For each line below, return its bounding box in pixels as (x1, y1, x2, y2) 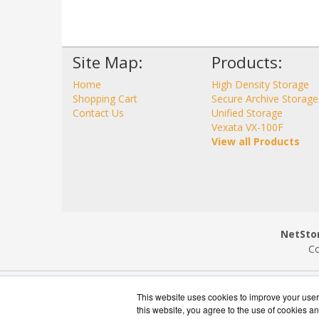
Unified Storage (211, 106, 283, 120)
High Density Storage (211, 78, 309, 92)
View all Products (211, 135, 300, 149)
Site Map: (73, 51, 142, 74)
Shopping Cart (73, 92, 137, 106)
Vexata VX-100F (211, 120, 283, 135)
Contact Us (73, 106, 124, 120)
